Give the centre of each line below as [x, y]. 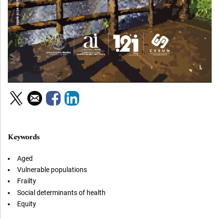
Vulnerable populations [52, 170]
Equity [26, 204]
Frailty [26, 181]
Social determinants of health [61, 192]
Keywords [24, 137]
